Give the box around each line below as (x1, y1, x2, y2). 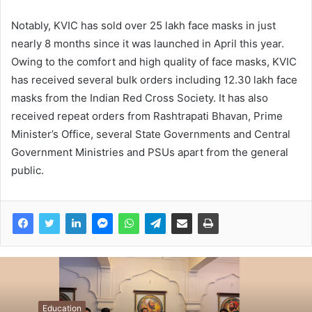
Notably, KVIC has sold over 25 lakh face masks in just (11, 18, 276, 32)
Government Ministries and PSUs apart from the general (11, 145, 288, 159)
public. (11, 163, 44, 177)
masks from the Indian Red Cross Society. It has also (11, 91, 268, 104)
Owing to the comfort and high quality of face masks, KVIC (11, 54, 297, 68)
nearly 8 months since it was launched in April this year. (11, 36, 284, 50)
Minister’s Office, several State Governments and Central (11, 127, 290, 141)
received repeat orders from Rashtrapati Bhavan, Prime (11, 109, 283, 123)
